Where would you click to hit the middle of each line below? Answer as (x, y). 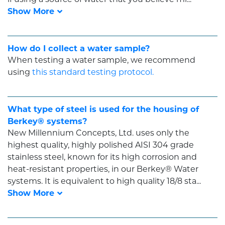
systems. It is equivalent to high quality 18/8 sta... (104, 181)
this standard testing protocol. (93, 72)
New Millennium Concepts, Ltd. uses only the (98, 133)
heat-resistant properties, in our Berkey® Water (103, 169)
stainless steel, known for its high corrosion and (102, 157)
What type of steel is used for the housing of (103, 109)
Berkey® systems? (47, 121)
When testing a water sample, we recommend (101, 60)
